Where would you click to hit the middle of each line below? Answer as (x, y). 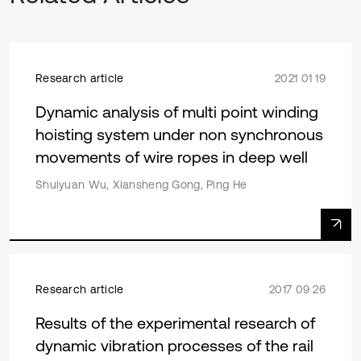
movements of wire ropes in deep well (172, 157)
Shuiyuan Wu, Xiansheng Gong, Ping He (141, 185)
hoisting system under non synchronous (179, 134)
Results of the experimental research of (175, 323)
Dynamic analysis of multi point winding (177, 112)
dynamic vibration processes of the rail (174, 345)
